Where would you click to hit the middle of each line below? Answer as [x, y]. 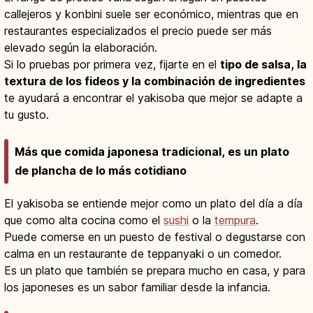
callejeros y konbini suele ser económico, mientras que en [151, 14]
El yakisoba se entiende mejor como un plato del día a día [153, 203]
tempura [235, 220]
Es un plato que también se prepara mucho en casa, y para [155, 270]
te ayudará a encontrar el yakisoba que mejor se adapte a [153, 98]
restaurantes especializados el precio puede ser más [138, 31]
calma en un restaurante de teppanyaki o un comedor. [143, 253]
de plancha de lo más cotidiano [101, 170]
